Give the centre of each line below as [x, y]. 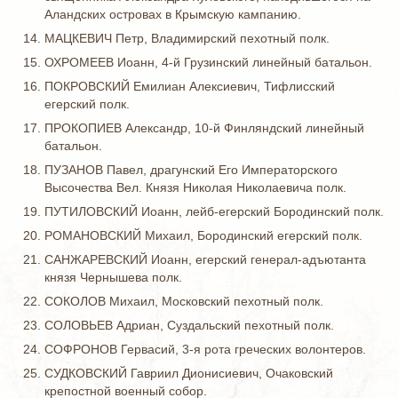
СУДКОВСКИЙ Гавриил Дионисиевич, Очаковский [189, 373]
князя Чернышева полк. [113, 277]
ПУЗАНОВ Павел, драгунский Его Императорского [191, 170]
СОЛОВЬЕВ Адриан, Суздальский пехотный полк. [189, 325]
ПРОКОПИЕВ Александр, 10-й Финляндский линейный [204, 128]
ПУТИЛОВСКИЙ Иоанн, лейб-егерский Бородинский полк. [214, 211]
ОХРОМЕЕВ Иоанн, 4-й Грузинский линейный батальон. [208, 62]
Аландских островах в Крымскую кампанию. [173, 14]
